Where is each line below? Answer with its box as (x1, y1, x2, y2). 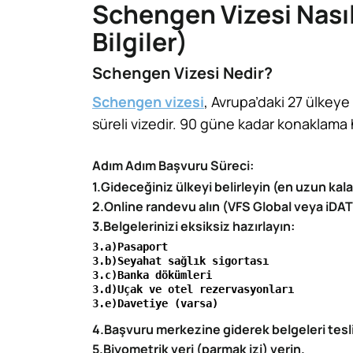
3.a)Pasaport (92, 240, 168, 253)
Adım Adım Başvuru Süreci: (92, 157, 254, 174)
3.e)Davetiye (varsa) (92, 297, 218, 310)
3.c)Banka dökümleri (92, 269, 212, 281)
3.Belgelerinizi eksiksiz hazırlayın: (92, 217, 295, 235)
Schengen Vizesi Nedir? (92, 62, 273, 84)
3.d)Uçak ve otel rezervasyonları (92, 283, 294, 295)
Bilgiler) (92, 24, 188, 59)
